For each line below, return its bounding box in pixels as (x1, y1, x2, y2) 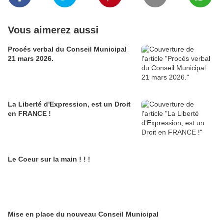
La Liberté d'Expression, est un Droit (8, 100, 18, 109)
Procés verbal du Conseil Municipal (8, 45, 127, 54)
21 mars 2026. (8, 55, 54, 63)
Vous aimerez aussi (8, 25, 99, 36)
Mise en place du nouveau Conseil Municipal (8, 210, 159, 219)
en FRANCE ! (8, 110, 51, 118)
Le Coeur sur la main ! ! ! (8, 155, 90, 164)
